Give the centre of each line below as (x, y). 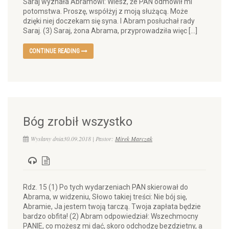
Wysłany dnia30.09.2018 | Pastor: (73, 139)
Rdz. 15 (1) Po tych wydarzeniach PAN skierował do (106, 187)
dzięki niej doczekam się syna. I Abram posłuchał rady (109, 21)
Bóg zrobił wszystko (78, 122)
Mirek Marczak (134, 139)
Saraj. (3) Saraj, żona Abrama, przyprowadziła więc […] (110, 31)
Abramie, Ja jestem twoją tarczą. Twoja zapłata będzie (112, 207)
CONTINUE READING (55, 51)
